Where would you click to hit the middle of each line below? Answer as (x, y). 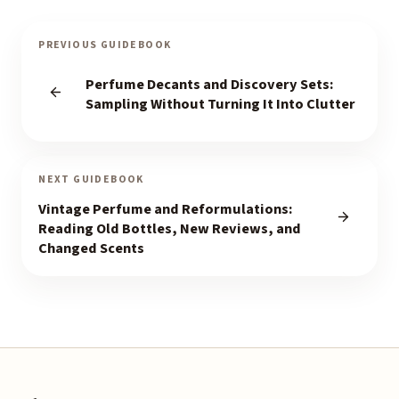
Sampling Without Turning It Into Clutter (220, 104)
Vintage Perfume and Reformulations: (166, 210)
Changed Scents (92, 249)
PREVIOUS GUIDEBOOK (105, 45)
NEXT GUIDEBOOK (91, 180)
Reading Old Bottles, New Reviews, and (170, 229)
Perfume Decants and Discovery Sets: (209, 84)
